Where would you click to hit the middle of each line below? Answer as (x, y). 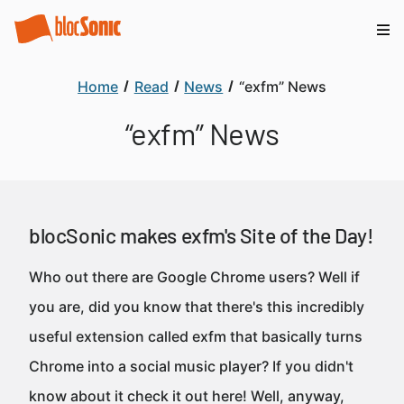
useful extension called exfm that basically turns (196, 336)
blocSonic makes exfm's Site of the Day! (202, 235)
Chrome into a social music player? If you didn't (191, 366)
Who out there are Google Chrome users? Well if (194, 277)
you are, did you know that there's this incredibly (197, 307)
